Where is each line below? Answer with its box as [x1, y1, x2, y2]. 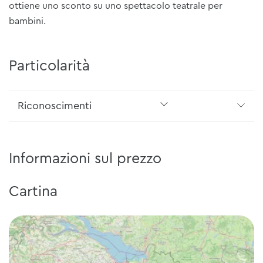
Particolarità [9, 58, 90, 73]
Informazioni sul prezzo [9, 151, 161, 166]
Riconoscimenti [18, 100, 92, 111]
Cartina [9, 184, 58, 199]
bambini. [9, 16, 46, 26]
